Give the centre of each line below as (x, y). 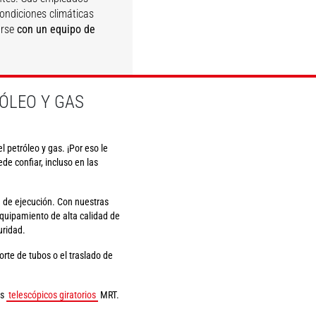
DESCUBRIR (177, 85)
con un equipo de (56, 29)
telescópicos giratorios (52, 295)
